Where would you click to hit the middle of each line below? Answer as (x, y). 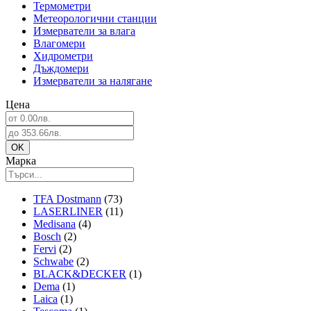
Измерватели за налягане (93, 81)
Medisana (54, 224)
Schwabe (53, 262)
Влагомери (59, 44)
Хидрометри (63, 56)
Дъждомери (61, 69)
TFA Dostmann (67, 199)
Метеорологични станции (95, 19)
